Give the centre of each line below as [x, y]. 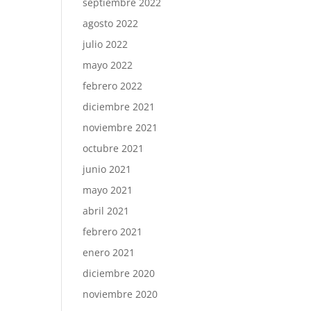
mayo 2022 [108, 65]
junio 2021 [107, 169]
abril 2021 [106, 211]
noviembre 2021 [120, 127]
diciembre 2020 [119, 273]
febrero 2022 [113, 86]
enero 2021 [109, 252]
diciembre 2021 [119, 107]
